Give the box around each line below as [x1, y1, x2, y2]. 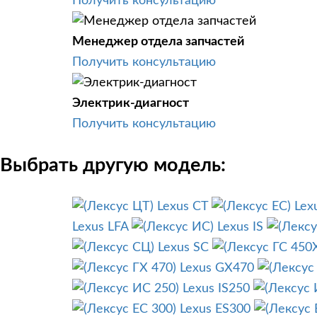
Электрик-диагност [72, 96, 189, 110]
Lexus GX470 [180, 262, 254, 275]
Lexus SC [158, 241, 209, 255]
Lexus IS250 [183, 282, 250, 296]
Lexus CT [157, 200, 208, 214]
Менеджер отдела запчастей [72, 35, 245, 48]
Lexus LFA [72, 221, 128, 234]
